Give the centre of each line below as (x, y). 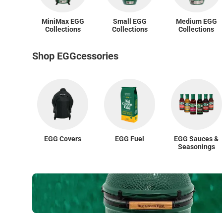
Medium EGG (196, 22)
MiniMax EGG (63, 22)
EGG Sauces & (196, 139)
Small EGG (130, 22)
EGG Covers (63, 139)
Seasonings (196, 147)
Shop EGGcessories (75, 56)
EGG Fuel (130, 139)
